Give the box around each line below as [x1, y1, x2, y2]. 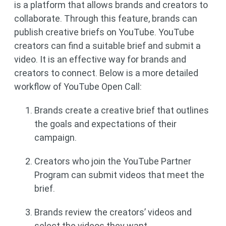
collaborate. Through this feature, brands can [14, 13, 197, 24]
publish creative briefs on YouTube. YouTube [14, 27, 194, 37]
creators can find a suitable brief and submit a [14, 40, 201, 51]
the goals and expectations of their [34, 119, 177, 129]
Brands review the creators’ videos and [34, 207, 192, 217]
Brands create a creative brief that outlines [34, 105, 209, 116]
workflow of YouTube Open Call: [14, 81, 142, 92]
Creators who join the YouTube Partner [34, 156, 191, 166]
